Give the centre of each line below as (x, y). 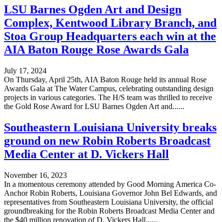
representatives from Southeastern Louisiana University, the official (109, 202)
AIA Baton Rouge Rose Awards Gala (96, 50)
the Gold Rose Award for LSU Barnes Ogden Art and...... (94, 106)
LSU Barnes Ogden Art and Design (93, 10)
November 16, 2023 (35, 175)
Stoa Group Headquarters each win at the (110, 36)
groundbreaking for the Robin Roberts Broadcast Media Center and (109, 211)
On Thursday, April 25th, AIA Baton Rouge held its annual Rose (105, 79)
